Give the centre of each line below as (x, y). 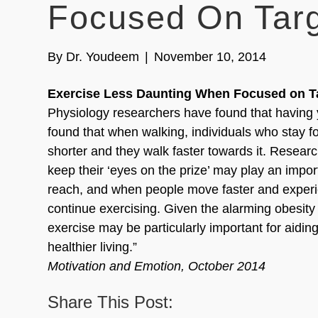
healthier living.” (93, 247)
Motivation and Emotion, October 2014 (157, 266)
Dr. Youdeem (103, 57)
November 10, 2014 (210, 57)
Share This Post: (111, 302)
